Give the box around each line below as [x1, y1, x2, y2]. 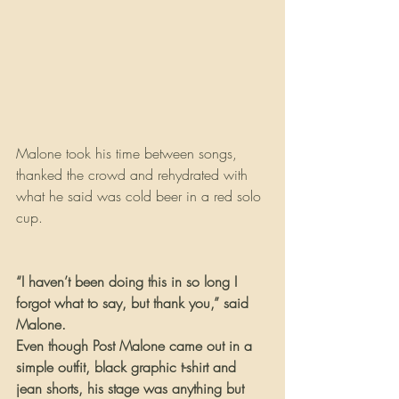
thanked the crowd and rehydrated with [16, 164, 252, 184]
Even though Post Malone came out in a [16, 335, 256, 355]
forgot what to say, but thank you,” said [16, 292, 253, 313]
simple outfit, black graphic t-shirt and [16, 356, 240, 377]
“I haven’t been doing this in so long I [16, 271, 241, 291]
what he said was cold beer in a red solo [16, 185, 265, 206]
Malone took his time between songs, [16, 142, 241, 163]
